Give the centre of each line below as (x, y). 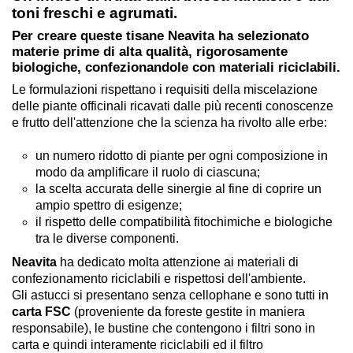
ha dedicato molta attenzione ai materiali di (178, 262)
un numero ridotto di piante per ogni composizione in (182, 156)
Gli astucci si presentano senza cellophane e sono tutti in (170, 295)
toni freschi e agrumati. (95, 13)
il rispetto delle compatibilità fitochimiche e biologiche (184, 222)
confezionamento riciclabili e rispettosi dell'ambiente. (159, 279)
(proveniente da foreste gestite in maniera (188, 312)
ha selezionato (262, 35)
